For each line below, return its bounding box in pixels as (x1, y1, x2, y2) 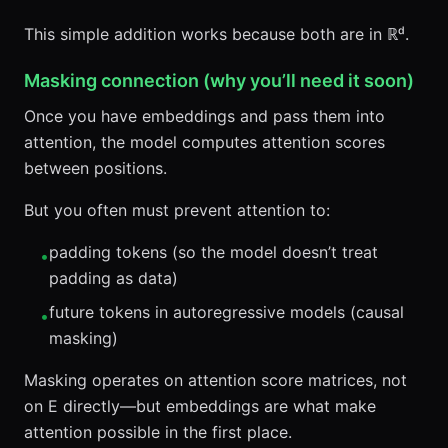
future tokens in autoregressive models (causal (49, 302, 404, 322)
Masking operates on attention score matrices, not (24, 370, 407, 390)
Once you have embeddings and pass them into (24, 106, 385, 126)
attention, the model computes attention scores (24, 132, 385, 152)
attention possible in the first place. (24, 422, 292, 442)
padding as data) (49, 268, 178, 288)
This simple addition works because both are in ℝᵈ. (24, 24, 409, 44)
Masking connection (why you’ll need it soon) (24, 70, 414, 91)
